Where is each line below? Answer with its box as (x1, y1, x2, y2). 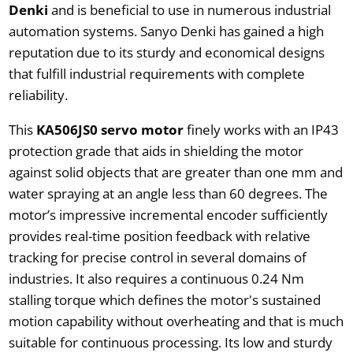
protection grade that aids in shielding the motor (8, 141, 303, 160)
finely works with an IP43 (186, 120, 339, 139)
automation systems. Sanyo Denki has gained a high (8, 21, 324, 40)
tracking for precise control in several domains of (8, 247, 307, 266)
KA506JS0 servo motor (35, 120, 187, 139)
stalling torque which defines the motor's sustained (8, 290, 321, 309)
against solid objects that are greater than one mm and (8, 162, 343, 181)
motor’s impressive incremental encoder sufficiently (8, 205, 328, 224)
